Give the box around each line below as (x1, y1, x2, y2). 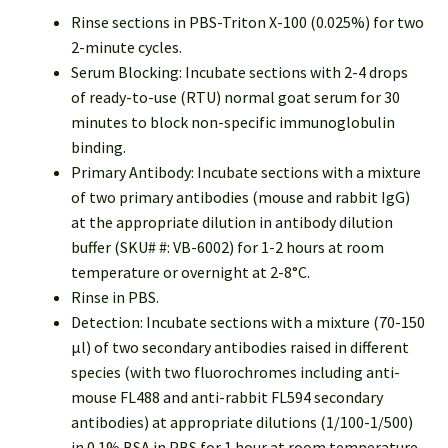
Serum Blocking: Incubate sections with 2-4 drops (70, 62, 408, 83)
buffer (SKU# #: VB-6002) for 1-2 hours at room (70, 237, 384, 258)
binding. (70, 137, 126, 158)
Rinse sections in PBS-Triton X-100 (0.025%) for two (70, 12, 424, 33)
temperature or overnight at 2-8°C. (70, 262, 310, 283)
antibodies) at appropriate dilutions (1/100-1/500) (70, 412, 413, 433)
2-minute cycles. (70, 37, 182, 58)
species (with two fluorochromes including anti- (70, 362, 400, 383)
